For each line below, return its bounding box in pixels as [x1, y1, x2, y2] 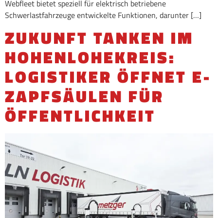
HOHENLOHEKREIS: [5, 44, 176, 70]
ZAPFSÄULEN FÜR [5, 83, 164, 109]
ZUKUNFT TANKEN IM [5, 25, 194, 50]
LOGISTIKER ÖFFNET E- [5, 64, 211, 89]
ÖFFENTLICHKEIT [5, 103, 156, 128]
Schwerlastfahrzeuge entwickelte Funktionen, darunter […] [5, 9, 201, 21]
